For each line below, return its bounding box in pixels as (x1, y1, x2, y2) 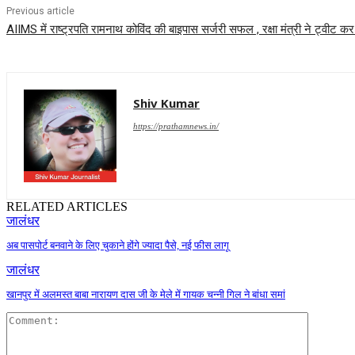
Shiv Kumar (133, 94, 200, 111)
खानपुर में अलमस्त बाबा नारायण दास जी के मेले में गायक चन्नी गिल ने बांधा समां (6, 288, 285, 300)
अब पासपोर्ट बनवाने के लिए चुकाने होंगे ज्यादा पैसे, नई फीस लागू (6, 239, 229, 251)
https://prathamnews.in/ (133, 120, 219, 131)
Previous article (6, 5, 74, 17)
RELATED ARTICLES (6, 199, 128, 213)
